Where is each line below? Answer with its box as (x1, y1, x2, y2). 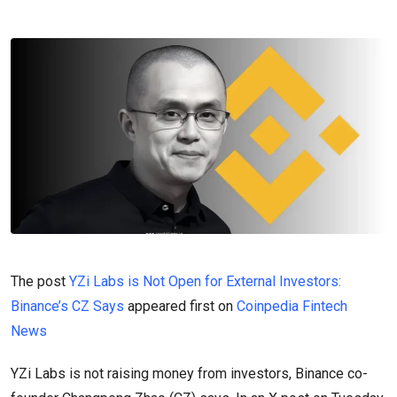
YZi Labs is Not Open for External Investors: (69, 273, 341, 291)
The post (11, 273, 69, 291)
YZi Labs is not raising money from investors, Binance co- (11, 365, 368, 383)
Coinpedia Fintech (237, 298, 347, 315)
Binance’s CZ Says (11, 298, 124, 315)
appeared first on (124, 298, 237, 315)
